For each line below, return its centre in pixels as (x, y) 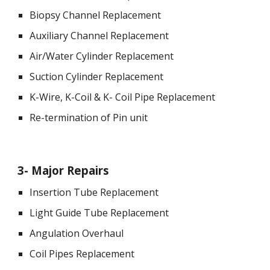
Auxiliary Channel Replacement (99, 36)
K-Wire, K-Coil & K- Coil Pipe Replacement (123, 97)
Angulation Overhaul (77, 233)
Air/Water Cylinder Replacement (102, 56)
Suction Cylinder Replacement (97, 77)
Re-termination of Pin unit (89, 118)
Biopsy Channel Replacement (96, 15)
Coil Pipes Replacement (82, 254)
